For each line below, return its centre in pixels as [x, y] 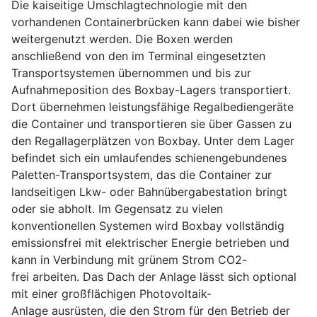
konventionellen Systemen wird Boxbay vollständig [148, 226]
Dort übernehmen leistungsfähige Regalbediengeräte [152, 107]
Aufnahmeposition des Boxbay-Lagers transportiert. [151, 90]
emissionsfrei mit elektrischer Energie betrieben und [150, 243]
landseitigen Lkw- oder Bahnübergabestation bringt [149, 192]
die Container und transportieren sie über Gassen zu [151, 124]
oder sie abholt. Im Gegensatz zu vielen [117, 209]
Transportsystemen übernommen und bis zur [131, 73]
